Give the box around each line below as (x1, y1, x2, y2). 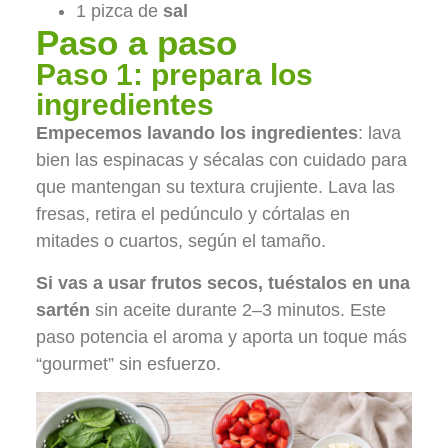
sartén (35, 299, 90, 320)
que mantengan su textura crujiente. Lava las (35, 177, 395, 198)
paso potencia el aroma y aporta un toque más (35, 326, 407, 347)
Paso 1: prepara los (35, 58, 313, 92)
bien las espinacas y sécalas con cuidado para (35, 150, 407, 171)
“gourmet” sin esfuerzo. (35, 353, 221, 374)
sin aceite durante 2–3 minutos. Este (89, 299, 386, 320)
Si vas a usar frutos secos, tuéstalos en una (35, 272, 410, 293)
